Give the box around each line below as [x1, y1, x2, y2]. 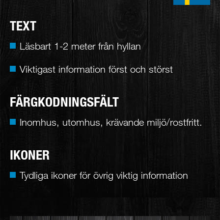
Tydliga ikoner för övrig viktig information [20, 169, 188, 181]
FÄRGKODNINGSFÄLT [10, 94, 119, 110]
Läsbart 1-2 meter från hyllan [20, 40, 141, 52]
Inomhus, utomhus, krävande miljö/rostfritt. [20, 116, 202, 128]
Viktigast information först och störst [20, 63, 173, 75]
